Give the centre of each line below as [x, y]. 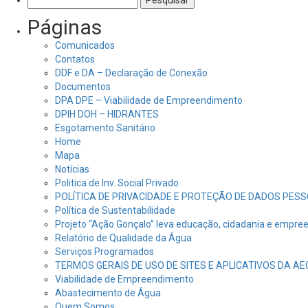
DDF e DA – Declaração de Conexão [131, 73]
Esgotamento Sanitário [105, 128]
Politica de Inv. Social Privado [117, 183]
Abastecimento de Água [108, 293]
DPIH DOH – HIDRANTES [107, 114]
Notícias [72, 169]
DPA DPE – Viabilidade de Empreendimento [149, 100]
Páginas [65, 27]
